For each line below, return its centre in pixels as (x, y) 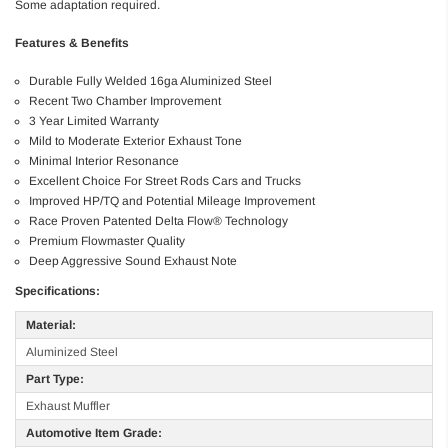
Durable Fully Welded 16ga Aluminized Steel (151, 80)
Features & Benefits (72, 42)
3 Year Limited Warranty (94, 120)
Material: (51, 324)
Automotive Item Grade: (94, 432)
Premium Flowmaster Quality (107, 240)
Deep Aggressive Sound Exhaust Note (133, 260)
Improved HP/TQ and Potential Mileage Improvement (172, 200)
